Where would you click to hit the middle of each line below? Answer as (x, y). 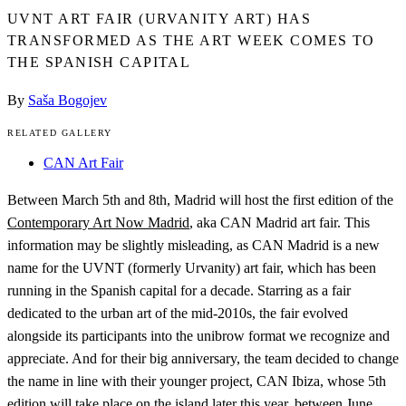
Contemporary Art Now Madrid (98, 223)
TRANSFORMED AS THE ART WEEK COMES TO (191, 41)
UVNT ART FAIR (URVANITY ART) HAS (159, 19)
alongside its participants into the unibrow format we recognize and (198, 336)
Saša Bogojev (68, 101)
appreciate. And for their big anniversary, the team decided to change (203, 359)
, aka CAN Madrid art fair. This (280, 223)
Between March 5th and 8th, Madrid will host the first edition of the (200, 200)
